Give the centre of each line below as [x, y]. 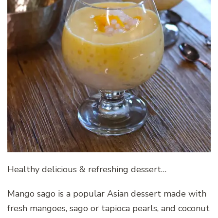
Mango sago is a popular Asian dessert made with [107, 194]
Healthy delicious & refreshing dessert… [87, 170]
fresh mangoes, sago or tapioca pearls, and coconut [109, 209]
